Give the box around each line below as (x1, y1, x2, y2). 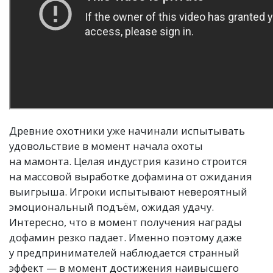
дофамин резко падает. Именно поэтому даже (9, 230, 242, 244)
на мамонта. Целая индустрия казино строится (9, 154, 247, 168)
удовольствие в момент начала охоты (9, 139, 203, 153)
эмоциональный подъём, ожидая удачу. (9, 200, 214, 214)
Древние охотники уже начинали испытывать (9, 124, 245, 138)
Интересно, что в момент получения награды (9, 215, 242, 229)
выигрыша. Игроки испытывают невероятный (9, 185, 247, 199)
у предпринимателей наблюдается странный (9, 246, 239, 260)
